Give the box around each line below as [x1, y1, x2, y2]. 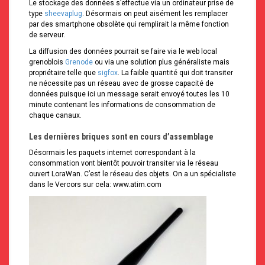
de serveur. [29, 31, 65, 40]
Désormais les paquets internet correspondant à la [29, 148, 196, 157]
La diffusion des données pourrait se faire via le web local [29, 47, 217, 56]
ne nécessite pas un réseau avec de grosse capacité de [29, 79, 214, 88]
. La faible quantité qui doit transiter [118, 69, 233, 77]
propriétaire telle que [29, 69, 98, 77]
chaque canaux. [29, 111, 82, 120]
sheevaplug [44, 9, 82, 18]
